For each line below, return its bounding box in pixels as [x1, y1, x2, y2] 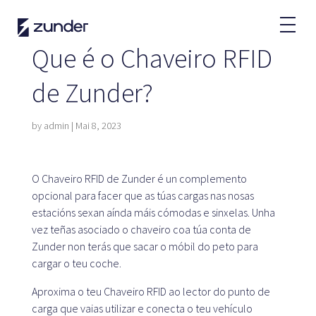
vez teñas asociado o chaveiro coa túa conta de [31, 222, 251, 236]
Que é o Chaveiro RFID [31, 42, 272, 75]
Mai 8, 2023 [75, 119, 121, 132]
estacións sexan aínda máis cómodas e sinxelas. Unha [31, 205, 275, 219]
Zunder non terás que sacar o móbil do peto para [31, 239, 258, 253]
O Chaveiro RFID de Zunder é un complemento [31, 171, 247, 186]
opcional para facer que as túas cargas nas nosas [31, 188, 254, 202]
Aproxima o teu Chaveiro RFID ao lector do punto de [31, 284, 270, 298]
